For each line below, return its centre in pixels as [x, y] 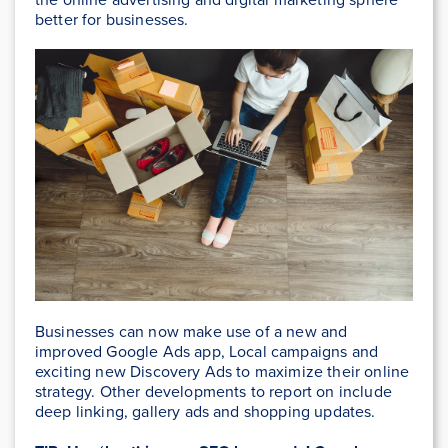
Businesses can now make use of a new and [191, 331]
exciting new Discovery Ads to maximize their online [222, 371]
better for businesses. [112, 19]
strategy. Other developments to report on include [213, 391]
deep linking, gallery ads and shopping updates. [205, 411]
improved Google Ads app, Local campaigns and [207, 351]
